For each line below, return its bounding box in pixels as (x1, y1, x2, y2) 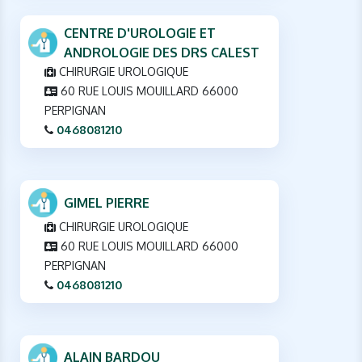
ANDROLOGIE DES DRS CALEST (64, 44, 259, 61)
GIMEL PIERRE (64, 194, 149, 211)
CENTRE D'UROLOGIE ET (64, 24, 216, 41)
